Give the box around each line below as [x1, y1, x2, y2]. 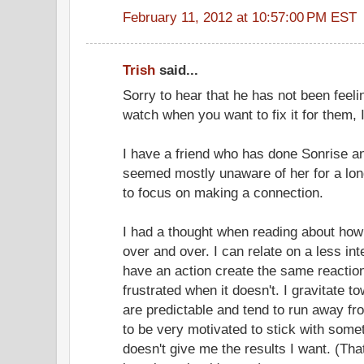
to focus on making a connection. [123, 184, 323, 201]
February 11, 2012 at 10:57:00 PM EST [123, 8, 357, 25]
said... [155, 62, 198, 79]
